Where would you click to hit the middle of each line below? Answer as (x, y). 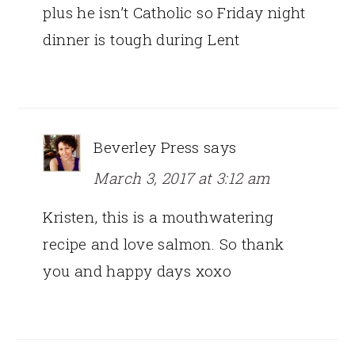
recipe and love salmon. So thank (164, 243)
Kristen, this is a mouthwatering (158, 216)
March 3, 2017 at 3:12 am (182, 177)
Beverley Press (147, 147)
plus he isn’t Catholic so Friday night (174, 12)
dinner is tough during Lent (141, 39)
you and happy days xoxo (137, 270)
